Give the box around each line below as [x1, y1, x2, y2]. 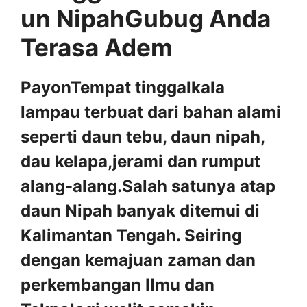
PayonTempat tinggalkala [21, 77, 225, 97]
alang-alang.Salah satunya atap [21, 175, 275, 196]
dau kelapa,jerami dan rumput [21, 151, 260, 171]
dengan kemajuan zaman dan [21, 249, 256, 270]
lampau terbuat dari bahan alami [21, 101, 281, 122]
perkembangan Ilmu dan [21, 274, 214, 295]
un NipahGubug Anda [21, 3, 271, 33]
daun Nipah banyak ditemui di [21, 200, 260, 221]
